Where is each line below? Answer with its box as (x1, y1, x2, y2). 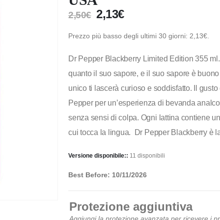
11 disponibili (129, 152, 165, 159)
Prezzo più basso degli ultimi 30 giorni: (68, 31, 190, 40)
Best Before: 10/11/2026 (68, 170, 147, 179)
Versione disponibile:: (68, 152, 130, 159)
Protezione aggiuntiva (69, 199, 192, 213)
